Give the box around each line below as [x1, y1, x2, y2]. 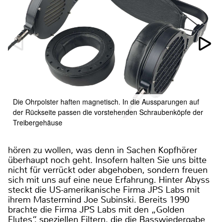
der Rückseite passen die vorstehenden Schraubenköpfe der [13, 107, 203, 117]
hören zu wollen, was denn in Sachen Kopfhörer [8, 144, 197, 156]
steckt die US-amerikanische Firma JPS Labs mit [8, 183, 200, 196]
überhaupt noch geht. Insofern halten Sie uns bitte [8, 154, 207, 166]
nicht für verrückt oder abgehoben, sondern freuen [8, 164, 208, 176]
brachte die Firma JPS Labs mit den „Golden [8, 203, 184, 216]
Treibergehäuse [13, 117, 62, 127]
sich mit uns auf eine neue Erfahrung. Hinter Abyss [8, 173, 210, 186]
